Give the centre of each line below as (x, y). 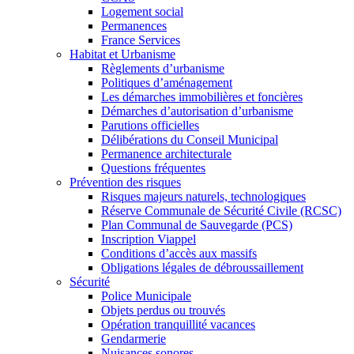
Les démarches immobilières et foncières (202, 96)
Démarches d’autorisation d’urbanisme (197, 111)
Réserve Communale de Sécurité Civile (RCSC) (221, 210)
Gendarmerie (134, 338)
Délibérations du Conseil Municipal (190, 139)
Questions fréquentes (153, 168)
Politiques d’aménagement (167, 82)
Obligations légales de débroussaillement (202, 267)
